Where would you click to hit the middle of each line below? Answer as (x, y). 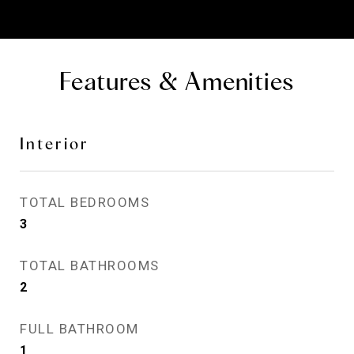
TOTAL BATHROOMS (90, 265)
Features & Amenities (177, 81)
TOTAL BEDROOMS (85, 202)
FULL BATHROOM (79, 329)
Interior (55, 143)
